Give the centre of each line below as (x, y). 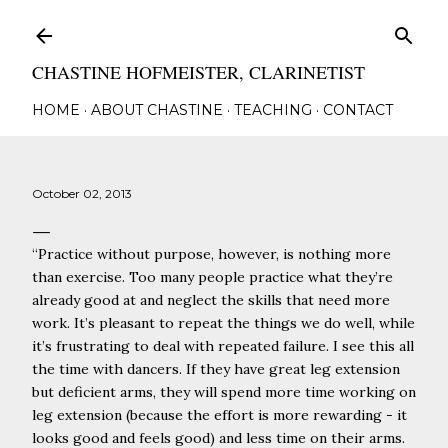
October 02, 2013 (82, 193)
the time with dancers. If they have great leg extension (216, 369)
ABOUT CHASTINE (157, 110)
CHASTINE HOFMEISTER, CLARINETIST (198, 72)
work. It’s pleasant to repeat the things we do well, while (223, 323)
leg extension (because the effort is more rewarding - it (219, 415)
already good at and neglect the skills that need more (211, 300)
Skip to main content (224, 25)
